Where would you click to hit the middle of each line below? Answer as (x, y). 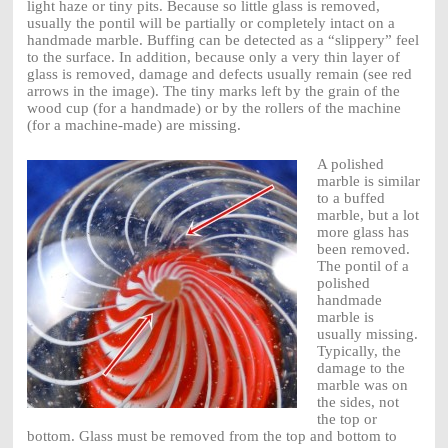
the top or (346, 419)
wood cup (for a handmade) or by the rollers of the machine (213, 108)
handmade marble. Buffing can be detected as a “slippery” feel (222, 40)
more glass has (362, 232)
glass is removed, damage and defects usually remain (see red (219, 74)
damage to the (360, 368)
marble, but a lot (367, 215)
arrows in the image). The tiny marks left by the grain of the (213, 91)
